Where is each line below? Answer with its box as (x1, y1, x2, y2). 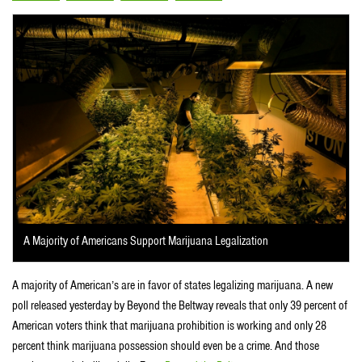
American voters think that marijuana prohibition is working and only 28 (12, 317, 326, 334)
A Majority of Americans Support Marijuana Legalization (23, 232, 268, 249)
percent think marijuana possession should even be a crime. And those (12, 337, 319, 354)
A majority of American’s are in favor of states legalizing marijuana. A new (12, 276, 333, 293)
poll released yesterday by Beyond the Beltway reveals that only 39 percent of (12, 297, 347, 314)
